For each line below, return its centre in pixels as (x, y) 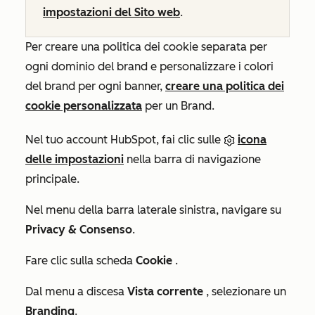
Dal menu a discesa (75, 292)
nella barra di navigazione (192, 160)
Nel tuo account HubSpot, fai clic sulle (124, 140)
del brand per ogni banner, (95, 86)
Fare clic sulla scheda (81, 261)
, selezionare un (245, 292)
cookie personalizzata (84, 106)
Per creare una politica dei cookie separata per (146, 47)
